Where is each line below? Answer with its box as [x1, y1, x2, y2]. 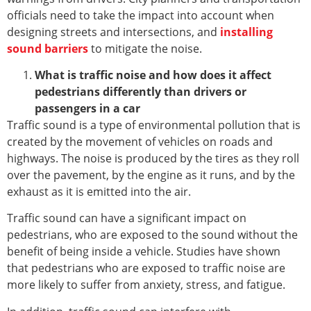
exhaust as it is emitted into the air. [7, 184, 191, 200]
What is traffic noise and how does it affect [35, 67, 271, 83]
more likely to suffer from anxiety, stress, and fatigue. [7, 277, 285, 293]
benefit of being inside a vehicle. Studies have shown [7, 244, 280, 260]
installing [220, 24, 273, 40]
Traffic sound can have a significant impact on [7, 210, 246, 226]
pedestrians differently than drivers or [35, 84, 246, 100]
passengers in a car [35, 101, 140, 117]
